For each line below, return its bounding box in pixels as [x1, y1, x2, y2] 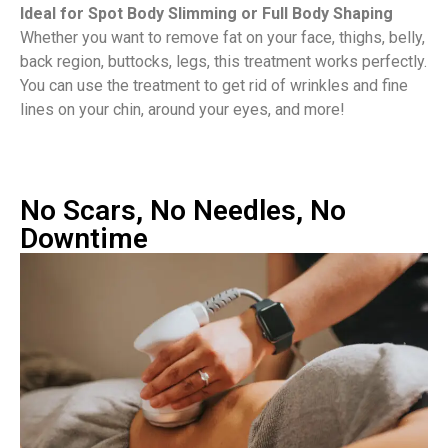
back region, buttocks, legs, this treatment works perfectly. [20, 52, 427, 72]
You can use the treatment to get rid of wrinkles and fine [20, 76, 408, 96]
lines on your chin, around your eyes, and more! [20, 100, 345, 120]
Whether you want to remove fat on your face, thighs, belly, [20, 28, 425, 48]
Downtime [20, 221, 148, 255]
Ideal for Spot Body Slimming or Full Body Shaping [20, 4, 393, 24]
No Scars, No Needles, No [20, 193, 346, 227]
